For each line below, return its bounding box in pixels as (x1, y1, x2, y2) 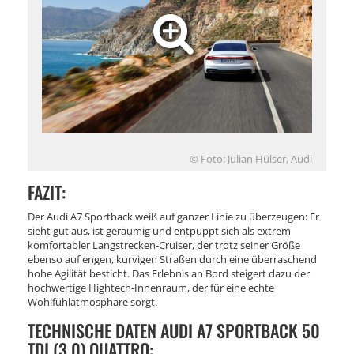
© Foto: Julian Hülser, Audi (190, 151, 312, 166)
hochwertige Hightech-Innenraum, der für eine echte (28, 280, 274, 295)
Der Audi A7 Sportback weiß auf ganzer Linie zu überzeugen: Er (28, 209, 319, 224)
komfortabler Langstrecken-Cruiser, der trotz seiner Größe (28, 237, 300, 252)
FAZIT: (28, 179, 66, 205)
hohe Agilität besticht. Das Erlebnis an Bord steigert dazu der (28, 265, 310, 281)
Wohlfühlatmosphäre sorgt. (28, 294, 157, 309)
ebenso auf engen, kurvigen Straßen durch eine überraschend (28, 251, 317, 266)
